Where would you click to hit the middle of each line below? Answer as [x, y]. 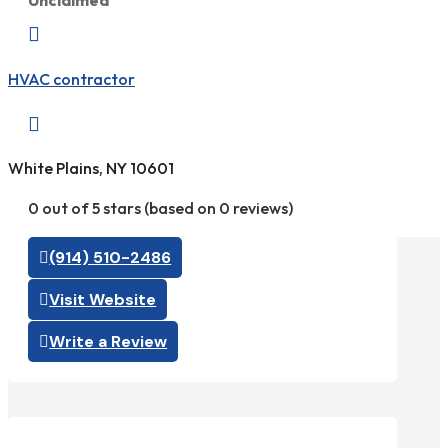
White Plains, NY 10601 [91, 168]
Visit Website [103, 300]
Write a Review [108, 342]
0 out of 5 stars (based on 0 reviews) [160, 208]
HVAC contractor [71, 78]
